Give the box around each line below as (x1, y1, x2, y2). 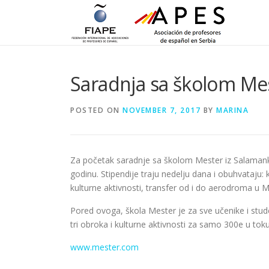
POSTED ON (70, 105, 122, 115)
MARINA (216, 105, 249, 115)
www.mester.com (70, 241, 139, 253)
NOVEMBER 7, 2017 (122, 105, 201, 115)
